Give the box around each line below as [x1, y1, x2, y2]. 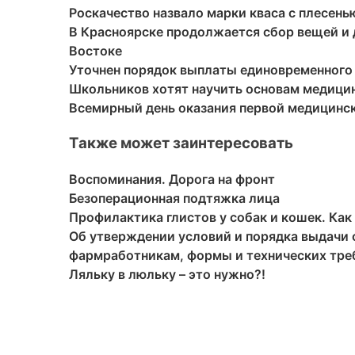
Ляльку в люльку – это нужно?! [69, 265, 265, 282]
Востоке [69, 43, 122, 59]
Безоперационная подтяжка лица [69, 189, 280, 206]
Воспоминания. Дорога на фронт [69, 170, 275, 187]
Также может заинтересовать [69, 134, 293, 153]
